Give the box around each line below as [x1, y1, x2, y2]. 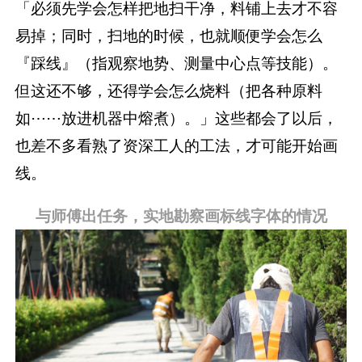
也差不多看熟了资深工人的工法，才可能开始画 [15, 136, 339, 156]
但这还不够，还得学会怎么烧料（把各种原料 [15, 81, 323, 101]
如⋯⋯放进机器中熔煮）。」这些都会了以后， [15, 108, 339, 128]
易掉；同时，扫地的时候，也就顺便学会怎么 [15, 26, 323, 46]
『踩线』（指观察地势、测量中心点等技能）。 [15, 53, 339, 74]
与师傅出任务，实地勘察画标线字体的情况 [35, 206, 327, 226]
